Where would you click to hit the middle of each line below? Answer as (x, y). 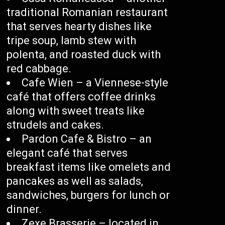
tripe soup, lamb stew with (72, 41)
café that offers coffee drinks (81, 97)
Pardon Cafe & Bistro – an (87, 139)
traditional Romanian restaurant (87, 13)
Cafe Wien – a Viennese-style (95, 83)
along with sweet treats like (76, 111)
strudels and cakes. (55, 125)
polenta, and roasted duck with (84, 55)
